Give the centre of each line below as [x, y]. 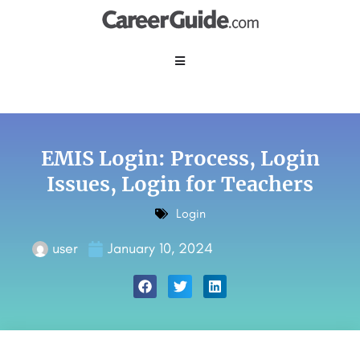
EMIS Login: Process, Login [180, 158]
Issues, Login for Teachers [180, 184]
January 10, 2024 [160, 248]
